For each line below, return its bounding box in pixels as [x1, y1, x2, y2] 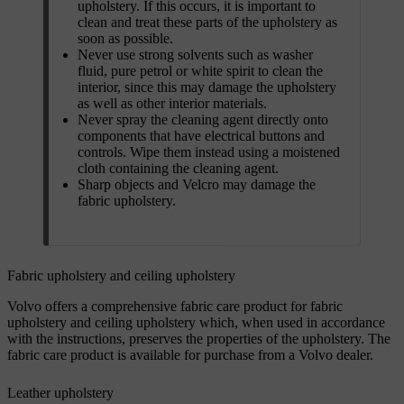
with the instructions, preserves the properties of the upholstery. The [7, 330, 390, 346]
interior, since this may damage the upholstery [78, 78, 336, 95]
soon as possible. [78, 30, 173, 46]
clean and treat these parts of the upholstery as [78, 14, 337, 30]
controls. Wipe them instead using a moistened [78, 143, 340, 160]
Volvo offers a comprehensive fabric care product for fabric [7, 298, 343, 314]
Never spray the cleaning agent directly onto [78, 111, 328, 127]
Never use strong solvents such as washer [78, 46, 313, 62]
